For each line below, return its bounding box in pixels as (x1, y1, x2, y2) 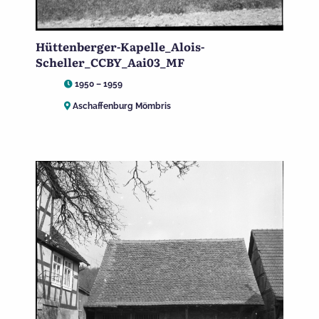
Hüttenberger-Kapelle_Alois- (36, 38, 204, 56)
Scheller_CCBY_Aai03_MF (36, 53, 184, 71)
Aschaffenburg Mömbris (70, 100, 171, 111)
